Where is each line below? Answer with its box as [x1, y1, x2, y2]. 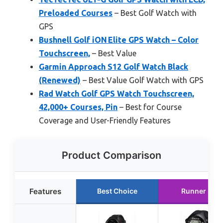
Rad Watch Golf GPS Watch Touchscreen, [39, 89, 194, 98]
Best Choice [97, 186, 137, 195]
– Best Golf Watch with [112, 8, 197, 17]
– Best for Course [117, 102, 182, 111]
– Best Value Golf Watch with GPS [81, 75, 204, 85]
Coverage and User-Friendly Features [39, 115, 171, 125]
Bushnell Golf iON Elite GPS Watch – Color [39, 35, 199, 44]
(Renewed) [39, 75, 81, 85]
